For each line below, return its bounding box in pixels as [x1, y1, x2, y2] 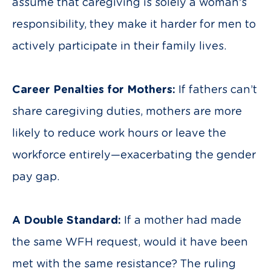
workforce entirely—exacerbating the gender [12, 150, 256, 161]
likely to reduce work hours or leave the [12, 128, 226, 139]
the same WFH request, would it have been [12, 237, 248, 248]
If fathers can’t [175, 85, 257, 96]
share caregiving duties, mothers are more [12, 106, 242, 117]
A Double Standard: [12, 215, 121, 226]
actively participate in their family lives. [12, 41, 226, 52]
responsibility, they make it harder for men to [12, 19, 256, 30]
